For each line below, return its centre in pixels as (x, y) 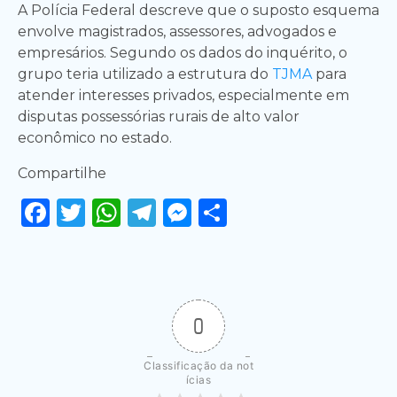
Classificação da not (198, 365)
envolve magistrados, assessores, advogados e (177, 31)
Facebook (118, 212)
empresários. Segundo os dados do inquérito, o (183, 52)
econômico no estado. (95, 137)
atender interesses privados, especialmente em (183, 95)
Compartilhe (62, 173)
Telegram (222, 212)
